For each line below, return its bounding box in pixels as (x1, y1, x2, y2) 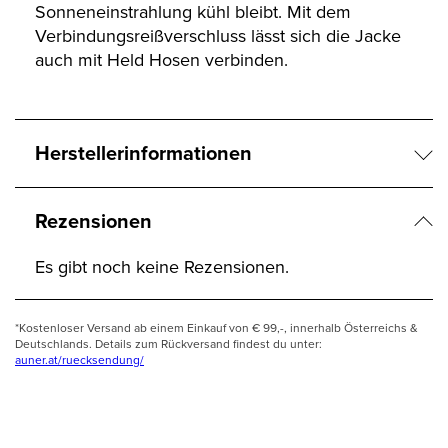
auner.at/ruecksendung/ (15, 351, 144, 370)
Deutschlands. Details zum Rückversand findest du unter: (15, 335, 322, 354)
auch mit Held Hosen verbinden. (35, 47, 288, 74)
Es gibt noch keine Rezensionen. (35, 254, 289, 281)
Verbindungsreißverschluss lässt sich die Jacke (35, 23, 401, 50)
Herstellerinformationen (35, 138, 252, 169)
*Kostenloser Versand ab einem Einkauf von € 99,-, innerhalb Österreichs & (15, 319, 418, 338)
